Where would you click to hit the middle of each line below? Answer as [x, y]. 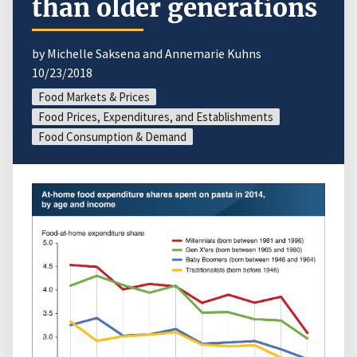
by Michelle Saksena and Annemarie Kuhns [147, 54]
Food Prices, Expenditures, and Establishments [156, 117]
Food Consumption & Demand [112, 137]
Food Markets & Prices [94, 97]
